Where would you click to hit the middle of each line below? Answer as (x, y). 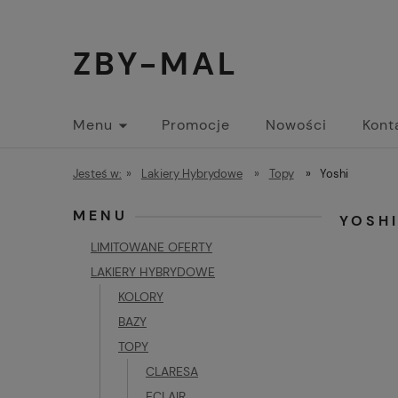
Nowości (296, 125)
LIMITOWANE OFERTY (151, 247)
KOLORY (141, 297)
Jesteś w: (97, 174)
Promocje (196, 125)
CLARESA (172, 371)
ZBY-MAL (156, 64)
